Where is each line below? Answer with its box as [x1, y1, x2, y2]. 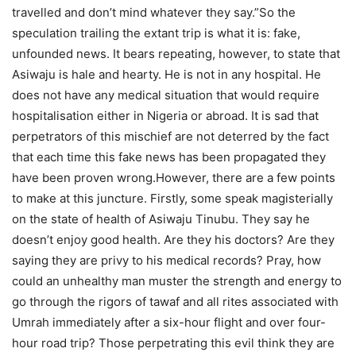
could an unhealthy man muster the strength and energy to [12, 273, 342, 289]
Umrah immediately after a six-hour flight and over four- [12, 315, 326, 331]
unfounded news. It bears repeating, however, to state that [12, 46, 340, 62]
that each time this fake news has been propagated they [12, 149, 326, 165]
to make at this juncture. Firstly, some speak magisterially [12, 191, 333, 207]
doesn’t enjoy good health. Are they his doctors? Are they [12, 232, 335, 248]
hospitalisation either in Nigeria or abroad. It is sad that [12, 108, 319, 124]
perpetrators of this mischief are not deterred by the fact [12, 129, 329, 145]
